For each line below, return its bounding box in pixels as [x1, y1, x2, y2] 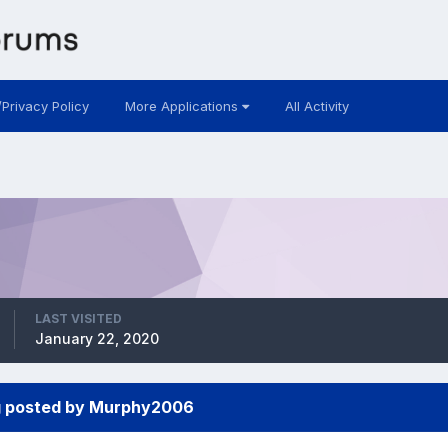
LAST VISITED [34, 310, 122, 326]
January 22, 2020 [34, 329, 159, 347]
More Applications [124, 98, 242, 114]
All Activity [284, 98, 349, 114]
